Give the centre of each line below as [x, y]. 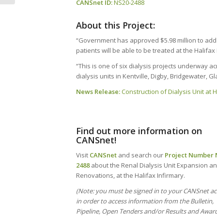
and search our [141, 155]
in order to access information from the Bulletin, [145, 201]
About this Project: [116, 25]
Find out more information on [139, 131]
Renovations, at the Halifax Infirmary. [131, 176]
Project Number [189, 155]
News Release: [98, 92]
